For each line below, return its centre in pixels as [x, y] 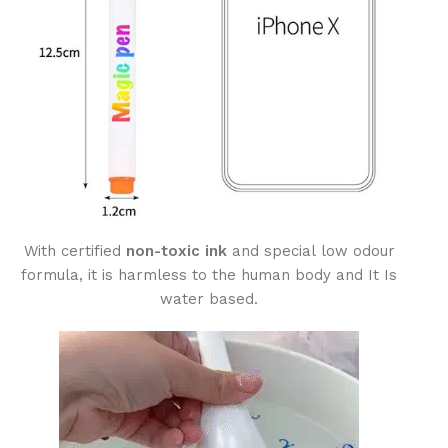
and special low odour [313, 251]
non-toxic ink [176, 251]
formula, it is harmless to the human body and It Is [209, 275]
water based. [209, 299]
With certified [74, 251]
